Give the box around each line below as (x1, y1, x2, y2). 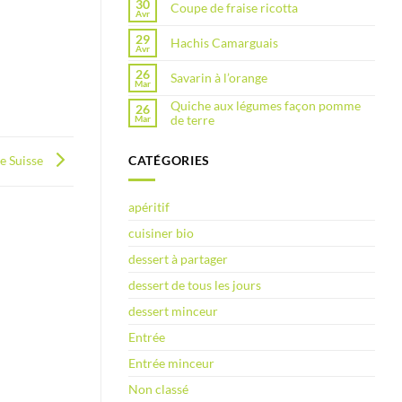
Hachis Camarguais (170, 35, 278, 51)
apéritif (128, 198, 170, 214)
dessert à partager (128, 250, 228, 267)
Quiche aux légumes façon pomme (170, 98, 361, 114)
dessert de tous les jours (128, 276, 261, 293)
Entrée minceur (128, 354, 214, 371)
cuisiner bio (128, 224, 194, 240)
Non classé (128, 380, 188, 397)
